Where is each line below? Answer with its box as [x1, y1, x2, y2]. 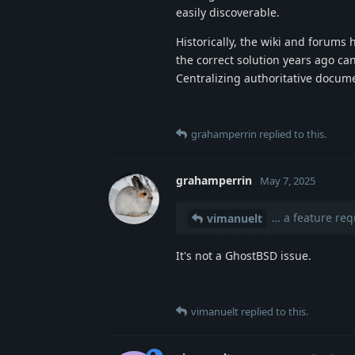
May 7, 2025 [260, 173, 315, 188]
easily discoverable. [176, 4, 280, 20]
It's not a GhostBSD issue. [176, 248, 311, 264]
